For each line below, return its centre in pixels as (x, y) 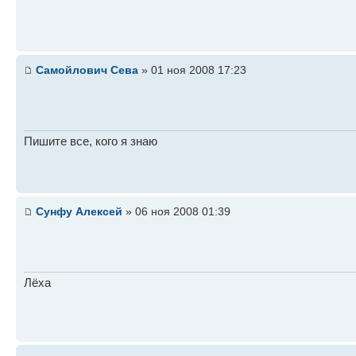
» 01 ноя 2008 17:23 (192, 70)
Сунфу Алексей (79, 211)
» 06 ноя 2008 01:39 (176, 211)
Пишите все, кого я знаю (91, 141)
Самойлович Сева (87, 70)
